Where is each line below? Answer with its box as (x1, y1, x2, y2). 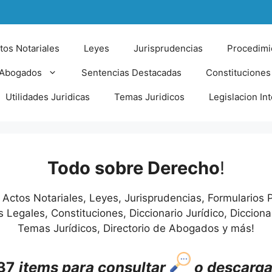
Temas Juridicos (114, 91, 185, 103)
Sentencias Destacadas (81, 67, 182, 78)
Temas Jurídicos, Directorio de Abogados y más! (18, 222, 254, 234)
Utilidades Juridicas (5, 91, 90, 103)
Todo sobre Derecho (47, 157, 220, 178)
